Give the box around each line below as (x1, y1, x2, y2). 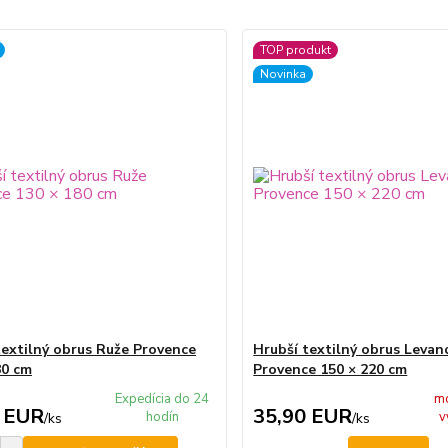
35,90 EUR (253, 403, 353, 430)
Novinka (260, 66, 307, 82)
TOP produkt (260, 42, 332, 58)
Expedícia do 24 (115, 390, 210, 408)
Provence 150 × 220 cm (253, 360, 408, 379)
